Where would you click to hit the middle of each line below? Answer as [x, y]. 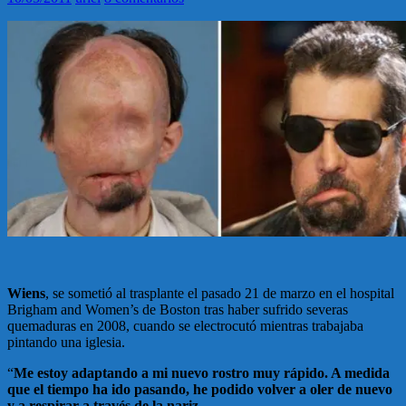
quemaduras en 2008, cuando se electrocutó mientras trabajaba [185, 326]
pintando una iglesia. [68, 343]
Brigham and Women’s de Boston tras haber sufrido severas [178, 310]
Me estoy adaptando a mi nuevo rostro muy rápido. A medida [202, 373]
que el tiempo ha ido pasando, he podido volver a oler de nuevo [200, 390]
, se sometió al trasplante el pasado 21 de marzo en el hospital [220, 294]
